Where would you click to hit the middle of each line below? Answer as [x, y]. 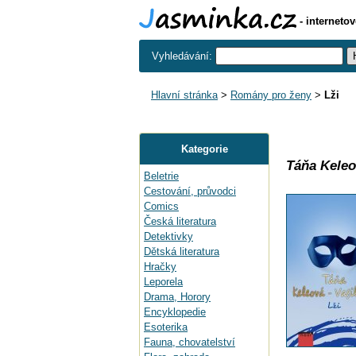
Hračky [160, 267]
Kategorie [204, 149]
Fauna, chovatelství [190, 342]
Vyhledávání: [184, 56]
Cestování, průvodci [190, 191]
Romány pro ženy [271, 95]
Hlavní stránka [184, 95]
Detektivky [168, 236]
